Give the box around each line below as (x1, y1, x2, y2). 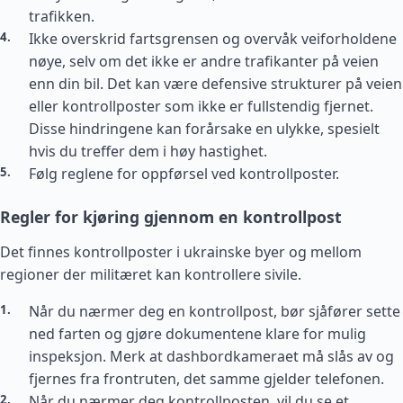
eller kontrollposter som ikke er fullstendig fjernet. (29, 96, 373, 116)
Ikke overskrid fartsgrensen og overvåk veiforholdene (29, 29, 397, 49)
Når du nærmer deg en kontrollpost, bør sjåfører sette (29, 301, 400, 321)
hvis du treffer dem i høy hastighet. (29, 141, 267, 161)
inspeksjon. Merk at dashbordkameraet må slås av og (29, 346, 394, 366)
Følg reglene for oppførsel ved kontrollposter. (29, 164, 339, 184)
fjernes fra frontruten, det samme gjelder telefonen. (29, 369, 384, 389)
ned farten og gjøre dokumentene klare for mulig (29, 324, 366, 344)
